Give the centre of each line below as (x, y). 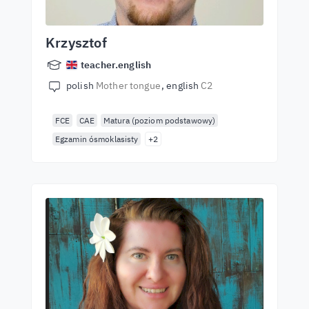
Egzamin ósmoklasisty (97, 139)
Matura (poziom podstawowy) (160, 120)
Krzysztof (76, 42)
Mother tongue (128, 86)
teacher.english (116, 65)
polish (81, 86)
